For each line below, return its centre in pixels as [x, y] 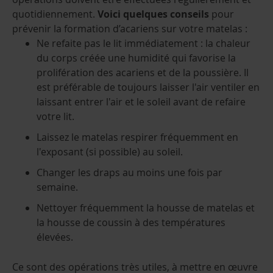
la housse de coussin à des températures [131, 223]
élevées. [55, 237]
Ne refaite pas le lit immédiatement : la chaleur [144, 44]
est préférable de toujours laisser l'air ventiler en [148, 87]
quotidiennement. [55, 14]
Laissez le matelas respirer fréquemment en [137, 137]
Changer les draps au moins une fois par [129, 173]
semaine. [57, 187]
